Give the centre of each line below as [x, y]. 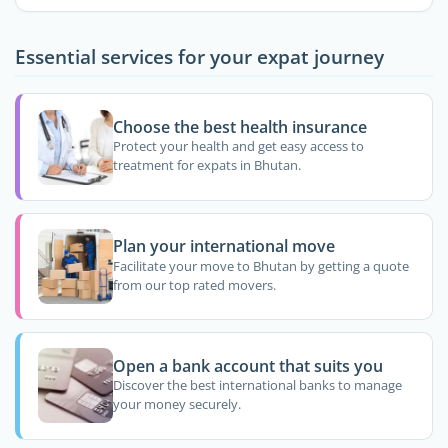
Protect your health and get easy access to [238, 146]
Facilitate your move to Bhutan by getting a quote [260, 265]
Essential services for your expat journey [199, 56]
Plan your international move [223, 246]
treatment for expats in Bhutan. [206, 165]
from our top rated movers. [194, 284]
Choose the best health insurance [239, 126]
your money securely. [176, 404]
